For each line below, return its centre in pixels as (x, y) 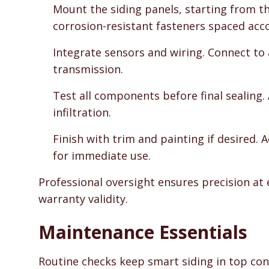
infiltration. (82, 112)
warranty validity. (83, 199)
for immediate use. (102, 156)
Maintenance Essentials (143, 232)
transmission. (88, 69)
